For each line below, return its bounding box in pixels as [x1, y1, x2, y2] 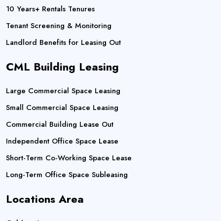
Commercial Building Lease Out [6, 119, 113, 130]
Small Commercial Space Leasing [6, 102, 118, 113]
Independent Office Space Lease [6, 136, 118, 147]
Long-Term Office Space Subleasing [6, 169, 128, 181]
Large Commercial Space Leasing [6, 85, 120, 97]
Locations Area [6, 191, 84, 207]
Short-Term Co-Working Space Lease [6, 152, 132, 164]
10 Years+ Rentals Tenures [6, 3, 95, 15]
